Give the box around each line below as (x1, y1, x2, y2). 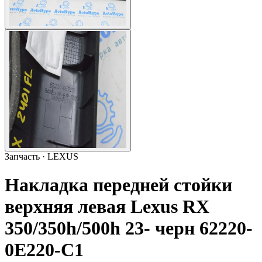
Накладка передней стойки (5, 174, 232, 196)
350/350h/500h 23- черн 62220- (5, 218, 253, 239)
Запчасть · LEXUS (5, 151, 78, 161)
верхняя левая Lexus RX (5, 196, 209, 218)
